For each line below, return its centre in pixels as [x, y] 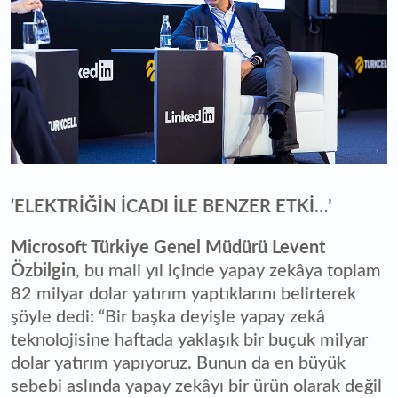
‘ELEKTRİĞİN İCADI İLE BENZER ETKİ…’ [171, 207]
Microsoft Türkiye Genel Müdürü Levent [168, 248]
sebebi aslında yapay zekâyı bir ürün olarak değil [196, 387]
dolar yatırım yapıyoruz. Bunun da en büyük [178, 364]
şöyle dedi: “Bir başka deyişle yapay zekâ [168, 318]
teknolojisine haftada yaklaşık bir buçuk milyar [189, 341]
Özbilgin [43, 271]
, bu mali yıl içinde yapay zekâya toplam [228, 271]
